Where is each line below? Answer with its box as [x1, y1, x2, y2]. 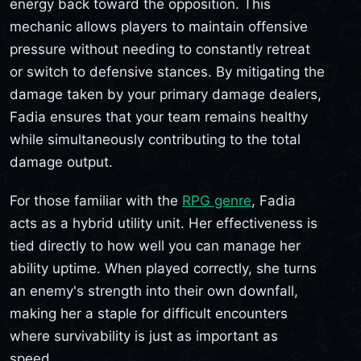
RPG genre [182, 192, 251, 209]
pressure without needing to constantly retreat [10, 41, 310, 58]
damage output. [10, 154, 113, 171]
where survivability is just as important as [10, 327, 278, 344]
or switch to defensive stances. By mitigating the [10, 64, 325, 81]
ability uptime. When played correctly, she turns [10, 259, 317, 276]
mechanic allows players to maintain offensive [10, 19, 308, 35]
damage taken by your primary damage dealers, [10, 86, 322, 103]
